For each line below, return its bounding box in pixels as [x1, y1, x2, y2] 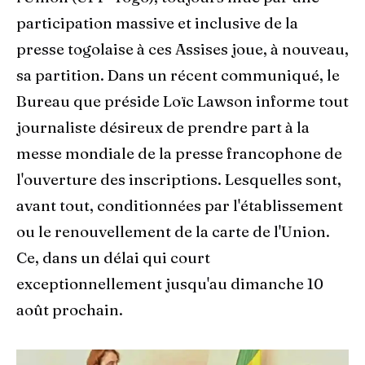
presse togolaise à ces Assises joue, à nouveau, [16, 40, 349, 59]
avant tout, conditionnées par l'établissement [16, 196, 343, 216]
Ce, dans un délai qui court [16, 248, 210, 268]
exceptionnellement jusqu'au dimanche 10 [16, 275, 323, 294]
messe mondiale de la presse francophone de [16, 144, 342, 164]
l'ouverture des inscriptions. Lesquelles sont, [16, 170, 341, 190]
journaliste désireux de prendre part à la [16, 118, 310, 138]
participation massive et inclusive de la [16, 14, 298, 33]
